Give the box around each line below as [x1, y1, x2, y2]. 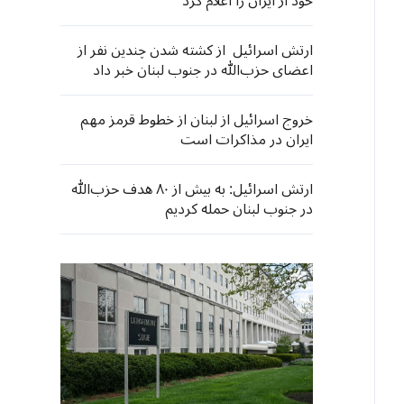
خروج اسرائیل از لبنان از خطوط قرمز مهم [80, 105, 313, 135]
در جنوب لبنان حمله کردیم [165, 194, 313, 225]
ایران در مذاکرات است [180, 124, 313, 155]
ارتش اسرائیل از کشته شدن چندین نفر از [78, 35, 313, 66]
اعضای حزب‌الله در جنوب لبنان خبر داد [93, 55, 313, 86]
